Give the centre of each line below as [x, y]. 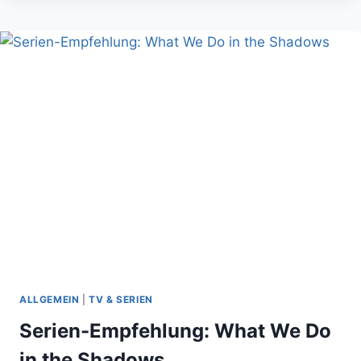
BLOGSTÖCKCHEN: [156, 33]
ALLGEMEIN [50, 299]
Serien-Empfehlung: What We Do [175, 330]
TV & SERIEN [121, 299]
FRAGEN [125, 67]
